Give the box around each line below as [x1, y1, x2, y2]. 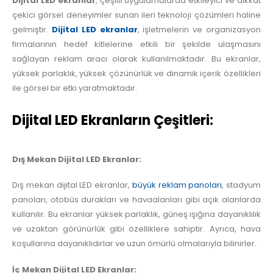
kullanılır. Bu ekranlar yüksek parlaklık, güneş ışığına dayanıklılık [12, 208, 261, 221]
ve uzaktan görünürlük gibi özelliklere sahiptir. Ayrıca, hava [12, 223, 261, 235]
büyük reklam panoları [132, 179, 222, 191]
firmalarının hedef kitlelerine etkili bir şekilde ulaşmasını [12, 38, 261, 51]
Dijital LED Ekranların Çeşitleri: [12, 110, 213, 130]
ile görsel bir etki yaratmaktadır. [12, 82, 137, 94]
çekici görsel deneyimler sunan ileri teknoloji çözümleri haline [12, 9, 261, 21]
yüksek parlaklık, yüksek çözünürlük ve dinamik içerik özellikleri [12, 68, 261, 80]
